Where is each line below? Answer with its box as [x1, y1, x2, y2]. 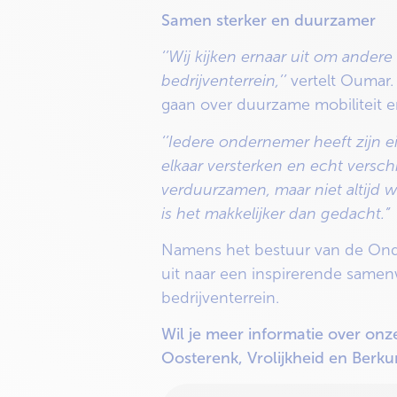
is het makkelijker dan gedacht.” [161, 204, 390, 222]
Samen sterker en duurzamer [161, 11, 376, 29]
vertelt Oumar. [291, 72, 393, 90]
